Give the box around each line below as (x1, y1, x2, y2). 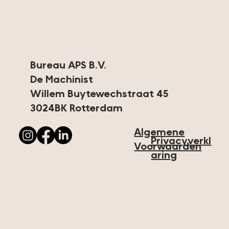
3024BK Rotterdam (30, 103, 123, 114)
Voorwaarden (134, 142, 202, 152)
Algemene (134, 127, 185, 138)
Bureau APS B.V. (30, 60, 107, 71)
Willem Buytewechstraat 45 (30, 89, 169, 100)
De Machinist (30, 75, 94, 85)
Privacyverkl (151, 135, 212, 146)
